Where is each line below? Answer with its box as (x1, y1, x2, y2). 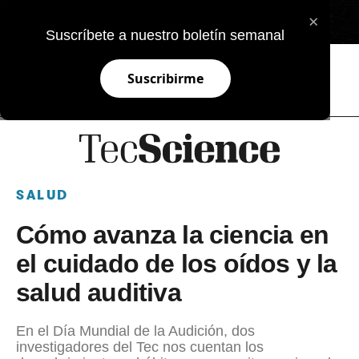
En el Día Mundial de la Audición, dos (16, 322, 255, 339)
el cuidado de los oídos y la (16, 248, 337, 278)
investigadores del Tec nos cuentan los (16, 338, 264, 355)
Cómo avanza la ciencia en (16, 220, 329, 249)
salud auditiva (16, 277, 181, 307)
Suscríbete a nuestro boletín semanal (46, 27, 285, 43)
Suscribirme (127, 70, 204, 87)
